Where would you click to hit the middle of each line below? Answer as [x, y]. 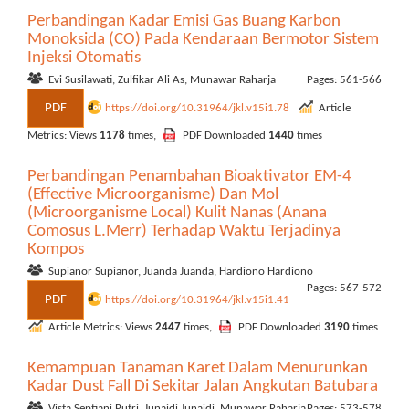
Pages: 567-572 [344, 288]
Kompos [56, 250]
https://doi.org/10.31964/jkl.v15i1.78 [199, 108]
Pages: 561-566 [344, 80]
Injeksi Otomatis [84, 58]
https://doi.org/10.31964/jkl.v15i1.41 [199, 299]
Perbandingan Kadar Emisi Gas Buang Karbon [184, 21]
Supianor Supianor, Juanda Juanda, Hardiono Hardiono [181, 272]
